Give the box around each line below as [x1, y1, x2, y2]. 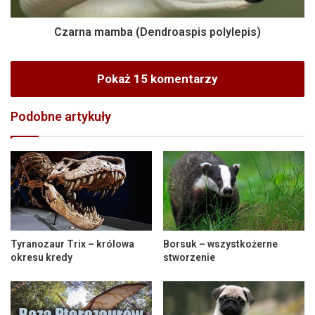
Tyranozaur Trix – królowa [11, 238, 134, 250]
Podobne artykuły [11, 108, 111, 124]
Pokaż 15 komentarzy [97, 71, 218, 86]
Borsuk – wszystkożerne [163, 238, 278, 250]
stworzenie [163, 252, 215, 264]
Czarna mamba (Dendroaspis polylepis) [54, 25, 261, 39]
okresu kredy [11, 252, 72, 264]
